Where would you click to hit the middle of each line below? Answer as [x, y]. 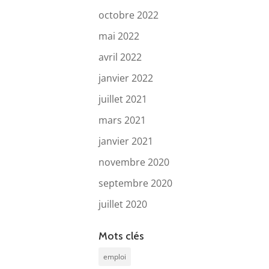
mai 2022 [119, 36]
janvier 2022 [126, 78]
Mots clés [122, 236]
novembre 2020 [134, 162]
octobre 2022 [129, 15]
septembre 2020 [136, 183]
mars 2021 [122, 120]
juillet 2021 [123, 99]
